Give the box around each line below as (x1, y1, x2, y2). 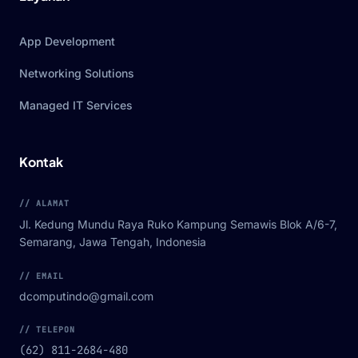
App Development (19, 34, 115, 49)
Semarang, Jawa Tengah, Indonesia (19, 235, 206, 249)
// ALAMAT (19, 198, 70, 209)
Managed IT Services (19, 98, 133, 113)
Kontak (19, 153, 63, 171)
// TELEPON (19, 324, 75, 336)
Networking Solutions (19, 66, 134, 81)
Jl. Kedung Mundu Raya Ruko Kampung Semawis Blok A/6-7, (19, 217, 337, 232)
